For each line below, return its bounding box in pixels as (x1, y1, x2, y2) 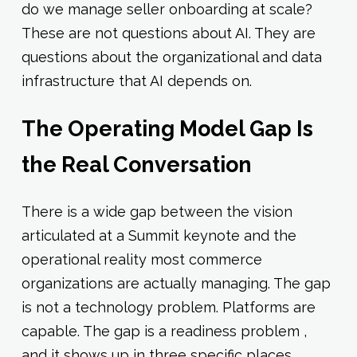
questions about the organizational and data (21, 48, 322, 65)
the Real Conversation (21, 152, 252, 178)
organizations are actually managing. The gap (21, 275, 331, 292)
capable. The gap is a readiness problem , (21, 323, 307, 340)
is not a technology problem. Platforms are (21, 299, 316, 316)
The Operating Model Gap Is (21, 116, 313, 142)
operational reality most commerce (21, 251, 262, 269)
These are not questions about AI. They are (21, 24, 316, 41)
